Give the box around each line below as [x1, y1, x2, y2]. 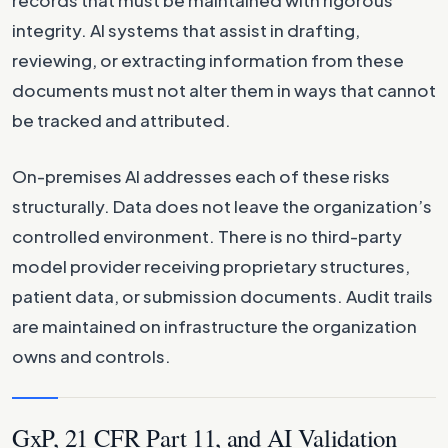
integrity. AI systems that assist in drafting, [12, 18, 360, 41]
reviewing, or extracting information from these [12, 48, 404, 71]
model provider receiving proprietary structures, [12, 254, 410, 277]
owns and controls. [12, 344, 171, 367]
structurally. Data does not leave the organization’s [12, 194, 432, 217]
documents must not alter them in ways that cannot [12, 78, 436, 101]
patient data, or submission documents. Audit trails [12, 284, 433, 307]
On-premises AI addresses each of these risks [12, 164, 390, 187]
